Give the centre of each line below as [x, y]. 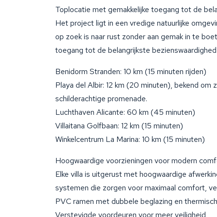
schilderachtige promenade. [101, 99]
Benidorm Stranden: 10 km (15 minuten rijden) [131, 71]
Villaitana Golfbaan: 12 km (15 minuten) [119, 126]
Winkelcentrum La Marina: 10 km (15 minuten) [130, 139]
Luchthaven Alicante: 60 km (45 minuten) [125, 112]
